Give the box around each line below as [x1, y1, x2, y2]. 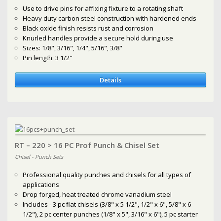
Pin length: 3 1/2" [23, 53, 73, 63]
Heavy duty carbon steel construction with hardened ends [23, 14, 197, 23]
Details [99, 75, 121, 85]
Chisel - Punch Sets [14, 153, 63, 161]
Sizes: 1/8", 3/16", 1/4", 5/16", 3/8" [23, 43, 123, 53]
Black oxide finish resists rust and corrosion [23, 24, 154, 33]
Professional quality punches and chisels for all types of [23, 170, 191, 179]
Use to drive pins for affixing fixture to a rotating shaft [23, 4, 184, 13]
